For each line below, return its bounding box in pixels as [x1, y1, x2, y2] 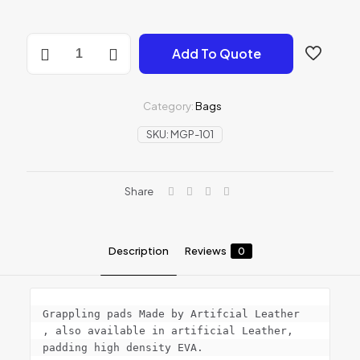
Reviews [184, 244, 227, 257]
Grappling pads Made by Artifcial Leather [42, 308, 300, 320]
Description [108, 244, 169, 257]
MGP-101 [170, 128, 214, 141]
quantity [26, 79, 71, 92]
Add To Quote [171, 45, 261, 62]
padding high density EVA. [42, 342, 203, 354]
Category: [142, 100, 195, 112]
